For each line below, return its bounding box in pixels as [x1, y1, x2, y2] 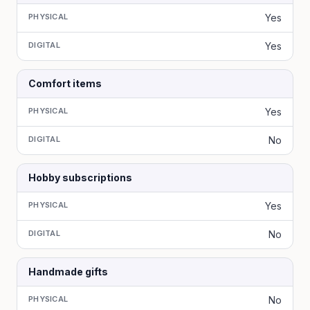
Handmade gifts [28, 266, 108, 277]
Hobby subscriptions [28, 172, 132, 183]
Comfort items [28, 77, 102, 89]
